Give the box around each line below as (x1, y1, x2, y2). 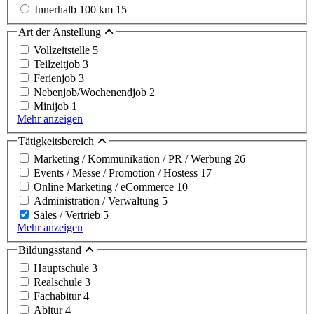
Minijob (34, 100, 71, 112)
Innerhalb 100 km (34, 4, 116, 16)
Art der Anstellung (18, 26, 104, 39)
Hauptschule (34, 261, 92, 274)
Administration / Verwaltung (34, 195, 162, 207)
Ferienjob (34, 71, 78, 84)
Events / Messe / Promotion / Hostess (34, 167, 200, 179)
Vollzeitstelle (34, 43, 93, 56)
